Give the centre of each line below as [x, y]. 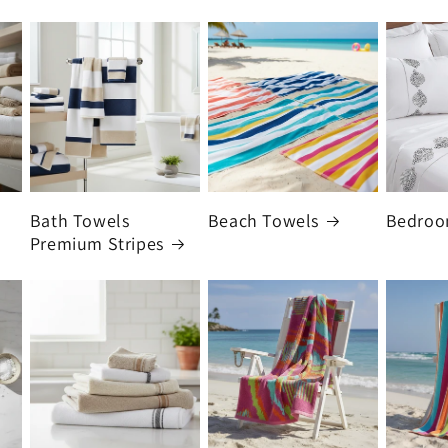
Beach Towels [263, 220]
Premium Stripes [96, 243]
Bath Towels [79, 220]
